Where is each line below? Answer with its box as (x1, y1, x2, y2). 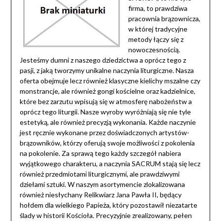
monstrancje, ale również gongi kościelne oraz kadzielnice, (19, 87, 195, 96)
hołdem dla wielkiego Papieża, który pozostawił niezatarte (19, 201, 197, 210)
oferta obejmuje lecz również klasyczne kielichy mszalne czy (19, 76, 200, 85)
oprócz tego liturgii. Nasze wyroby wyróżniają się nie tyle (19, 108, 191, 116)
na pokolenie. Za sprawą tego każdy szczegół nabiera (19, 149, 181, 158)
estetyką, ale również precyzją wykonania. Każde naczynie (19, 118, 196, 127)
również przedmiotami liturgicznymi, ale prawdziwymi (19, 170, 180, 179)
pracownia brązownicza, (128, 14, 200, 23)
